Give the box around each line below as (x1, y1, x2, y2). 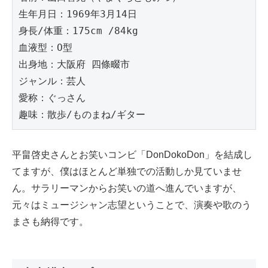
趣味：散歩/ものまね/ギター (19, 108, 145, 120)
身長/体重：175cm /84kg (19, 25, 138, 36)
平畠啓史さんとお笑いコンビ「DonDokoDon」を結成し (12, 150, 252, 160)
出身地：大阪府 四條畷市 (19, 58, 130, 70)
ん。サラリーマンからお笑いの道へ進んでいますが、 (12, 183, 242, 194)
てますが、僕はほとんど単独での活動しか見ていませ (12, 166, 242, 177)
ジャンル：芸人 (19, 75, 86, 87)
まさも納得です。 (12, 217, 89, 227)
